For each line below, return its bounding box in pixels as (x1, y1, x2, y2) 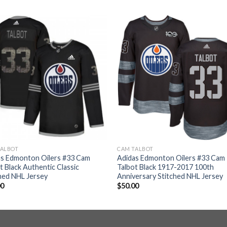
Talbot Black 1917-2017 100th (117, 162, 214, 171)
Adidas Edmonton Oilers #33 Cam (117, 153, 225, 162)
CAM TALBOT (117, 145, 154, 152)
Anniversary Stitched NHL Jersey (117, 171, 223, 180)
